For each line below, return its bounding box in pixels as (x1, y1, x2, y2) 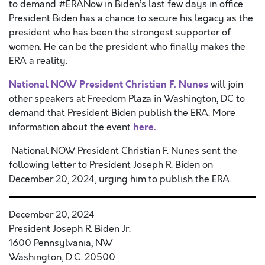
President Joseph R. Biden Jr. (9, 222, 131, 235)
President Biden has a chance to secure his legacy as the (9, 12, 253, 25)
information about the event (9, 121, 133, 134)
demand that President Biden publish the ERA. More (9, 106, 235, 119)
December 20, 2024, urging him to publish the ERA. (9, 173, 231, 186)
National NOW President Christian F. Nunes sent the (11, 144, 237, 157)
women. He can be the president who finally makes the (9, 40, 245, 53)
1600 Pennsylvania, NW (9, 237, 112, 250)
